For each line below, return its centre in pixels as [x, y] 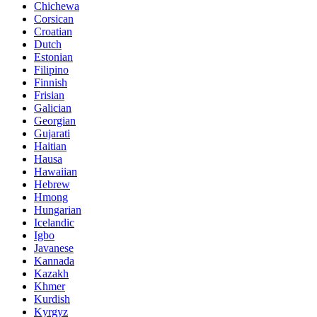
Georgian [55, 121]
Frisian [49, 96]
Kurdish [52, 299]
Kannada [54, 261]
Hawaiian [56, 172]
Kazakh [51, 274]
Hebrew [52, 185]
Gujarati [52, 134]
